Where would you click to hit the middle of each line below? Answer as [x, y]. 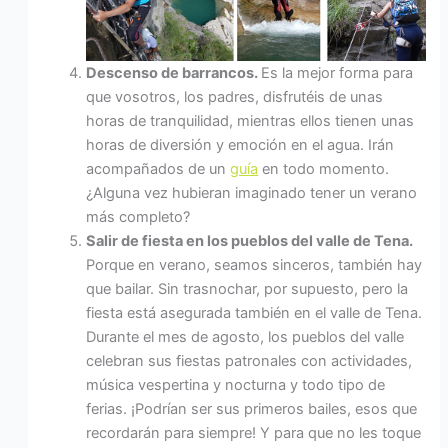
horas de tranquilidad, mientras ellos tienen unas [250, 121]
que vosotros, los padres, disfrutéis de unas [235, 97]
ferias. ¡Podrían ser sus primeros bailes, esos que [252, 409]
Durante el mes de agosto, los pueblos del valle [245, 337]
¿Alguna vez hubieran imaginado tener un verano [252, 193]
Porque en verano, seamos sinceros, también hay [254, 265]
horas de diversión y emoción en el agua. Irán [240, 145]
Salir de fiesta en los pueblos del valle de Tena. [250, 241]
